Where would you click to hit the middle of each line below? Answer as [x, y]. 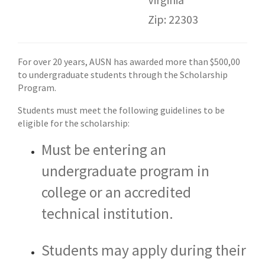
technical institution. [107, 214]
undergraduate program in [125, 171]
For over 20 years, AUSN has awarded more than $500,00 [129, 62]
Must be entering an [104, 150]
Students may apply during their [144, 250]
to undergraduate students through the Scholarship [123, 75]
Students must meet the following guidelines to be [121, 110]
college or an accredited [116, 192]
